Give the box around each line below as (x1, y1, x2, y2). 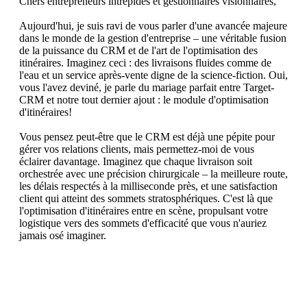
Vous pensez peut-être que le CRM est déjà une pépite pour (19, 131, 275, 143)
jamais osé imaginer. (19, 230, 106, 241)
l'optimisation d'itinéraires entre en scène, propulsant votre (19, 205, 268, 217)
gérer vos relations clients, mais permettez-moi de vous (19, 143, 254, 155)
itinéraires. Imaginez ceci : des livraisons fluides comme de (19, 57, 271, 69)
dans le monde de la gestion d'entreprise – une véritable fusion (19, 32, 286, 44)
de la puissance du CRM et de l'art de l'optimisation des (19, 45, 258, 56)
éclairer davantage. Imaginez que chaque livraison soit (19, 156, 252, 167)
